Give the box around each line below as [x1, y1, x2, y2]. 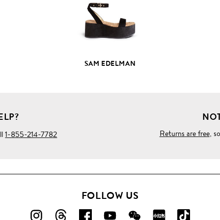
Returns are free [159, 128, 210, 139]
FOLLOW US [81, 189, 139, 203]
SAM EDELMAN [84, 58, 136, 69]
